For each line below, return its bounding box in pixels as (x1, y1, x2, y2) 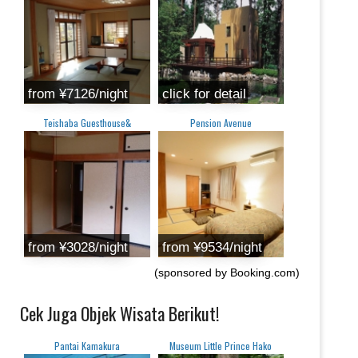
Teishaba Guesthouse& (42, 116, 131, 130)
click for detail (161, 86, 246, 102)
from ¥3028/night (28, 239, 128, 255)
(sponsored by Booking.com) (154, 265, 300, 279)
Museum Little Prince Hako (169, 338, 272, 352)
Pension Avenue (189, 116, 252, 130)
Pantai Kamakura (54, 338, 120, 352)
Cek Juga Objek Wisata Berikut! (20, 300, 219, 326)
